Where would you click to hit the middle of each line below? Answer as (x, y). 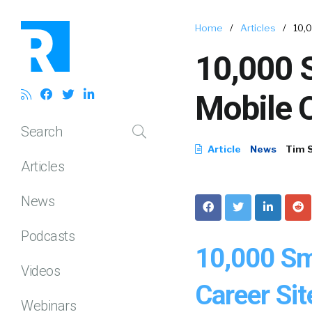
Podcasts (48, 236)
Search (41, 131)
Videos (40, 271)
